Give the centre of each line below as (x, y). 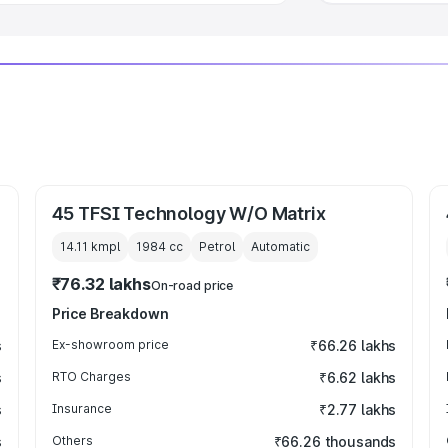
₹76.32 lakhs (101, 284)
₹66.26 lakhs (353, 345)
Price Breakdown (110, 313)
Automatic (280, 246)
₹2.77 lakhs (357, 409)
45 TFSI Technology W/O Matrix (188, 213)
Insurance (81, 408)
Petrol (216, 246)
